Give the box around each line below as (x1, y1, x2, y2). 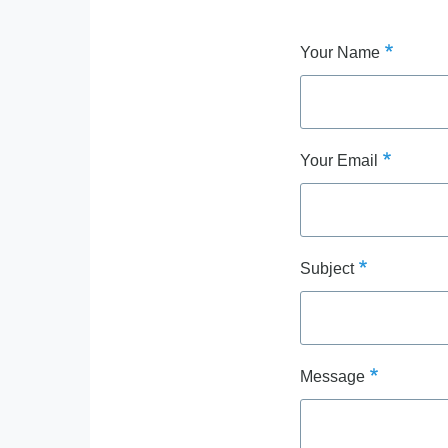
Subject (300, 260, 354, 277)
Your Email (300, 152, 378, 169)
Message (300, 368, 365, 385)
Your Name (300, 44, 380, 61)
